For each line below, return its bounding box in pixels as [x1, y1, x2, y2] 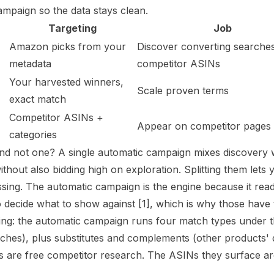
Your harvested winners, [9, 76, 124, 88]
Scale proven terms [137, 84, 229, 97]
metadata [9, 57, 51, 70]
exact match [9, 93, 66, 105]
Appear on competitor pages [137, 120, 271, 132]
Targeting [48, 22, 97, 34]
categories [9, 128, 57, 141]
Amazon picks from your [9, 40, 126, 53]
